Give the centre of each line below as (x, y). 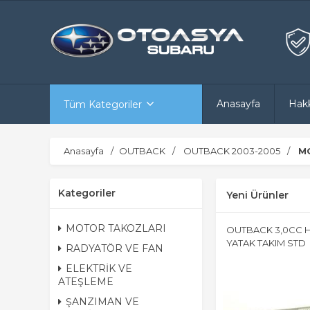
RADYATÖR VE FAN (115, 248)
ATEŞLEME (86, 282)
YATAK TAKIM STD (266, 243)
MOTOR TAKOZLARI (116, 228)
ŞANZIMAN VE (102, 302)
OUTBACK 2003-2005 (232, 151)
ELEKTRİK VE (99, 268)
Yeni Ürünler (257, 195)
